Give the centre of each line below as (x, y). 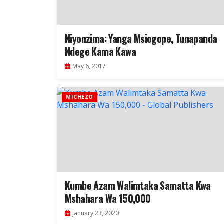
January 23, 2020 (96, 213)
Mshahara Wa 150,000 (108, 199)
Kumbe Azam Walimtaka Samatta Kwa (138, 186)
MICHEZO (80, 97)
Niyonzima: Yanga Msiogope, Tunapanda (141, 39)
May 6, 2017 (89, 66)
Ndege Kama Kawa (100, 52)
